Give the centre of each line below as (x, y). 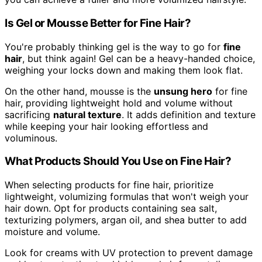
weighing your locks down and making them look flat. (124, 70)
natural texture (87, 114)
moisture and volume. (52, 232)
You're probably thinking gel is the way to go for (114, 46)
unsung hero (183, 91)
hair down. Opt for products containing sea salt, (111, 208)
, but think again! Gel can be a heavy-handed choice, (139, 58)
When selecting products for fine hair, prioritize (109, 185)
